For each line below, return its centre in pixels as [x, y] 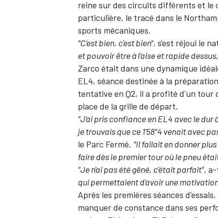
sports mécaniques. [114, 30]
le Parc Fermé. [106, 144]
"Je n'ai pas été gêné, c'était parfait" [141, 170]
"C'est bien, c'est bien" [116, 43]
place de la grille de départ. [128, 106]
